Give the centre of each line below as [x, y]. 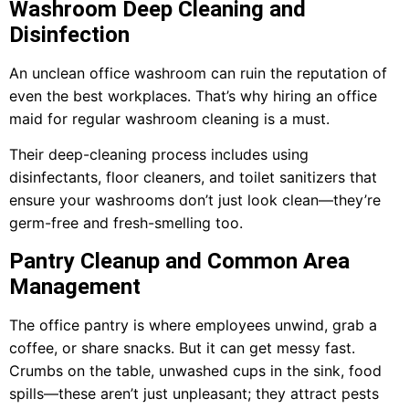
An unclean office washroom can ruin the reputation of [198, 73]
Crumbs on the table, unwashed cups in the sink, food [195, 370]
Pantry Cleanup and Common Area [179, 261]
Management [75, 286]
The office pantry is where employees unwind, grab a [193, 325]
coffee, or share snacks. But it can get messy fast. [182, 347]
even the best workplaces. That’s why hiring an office [193, 95]
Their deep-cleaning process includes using [159, 155]
